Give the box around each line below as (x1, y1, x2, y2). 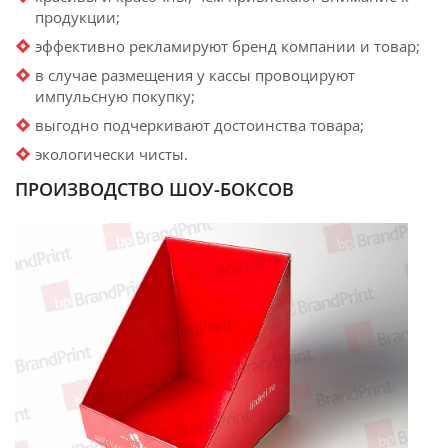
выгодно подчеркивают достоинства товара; (35, 115, 364, 136)
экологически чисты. (35, 144, 188, 165)
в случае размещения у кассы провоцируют (35, 65, 355, 86)
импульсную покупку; (35, 86, 195, 107)
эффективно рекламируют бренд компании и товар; (35, 36, 420, 57)
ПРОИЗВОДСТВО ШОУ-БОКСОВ (15, 177, 294, 202)
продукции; (35, 7, 120, 28)
